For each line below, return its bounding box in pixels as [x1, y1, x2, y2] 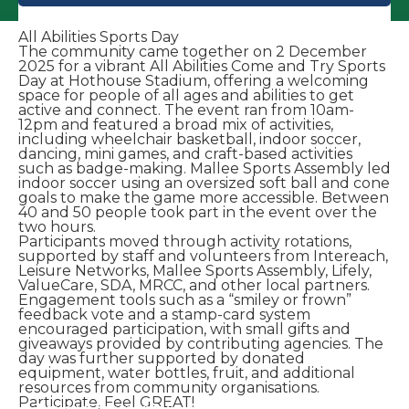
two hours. [18, 218, 96, 236]
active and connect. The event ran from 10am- [18, 101, 354, 120]
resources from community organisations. [18, 379, 320, 397]
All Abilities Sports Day [18, 28, 179, 47]
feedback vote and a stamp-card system [18, 306, 310, 324]
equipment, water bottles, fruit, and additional [18, 364, 355, 383]
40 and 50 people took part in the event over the [18, 204, 377, 222]
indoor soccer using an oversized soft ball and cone [18, 174, 390, 193]
